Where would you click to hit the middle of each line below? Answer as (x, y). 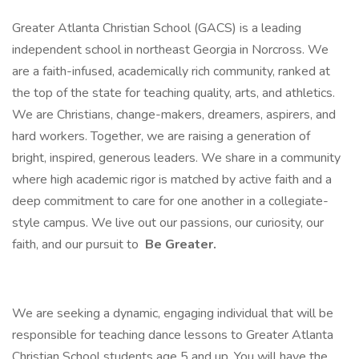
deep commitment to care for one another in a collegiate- (170, 201)
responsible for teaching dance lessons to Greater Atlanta (173, 335)
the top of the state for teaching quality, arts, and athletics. (173, 93)
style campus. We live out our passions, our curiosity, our (168, 223)
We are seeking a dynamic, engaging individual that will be (173, 313)
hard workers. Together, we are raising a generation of (161, 136)
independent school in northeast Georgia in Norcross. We (170, 50)
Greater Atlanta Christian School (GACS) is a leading (157, 28)
